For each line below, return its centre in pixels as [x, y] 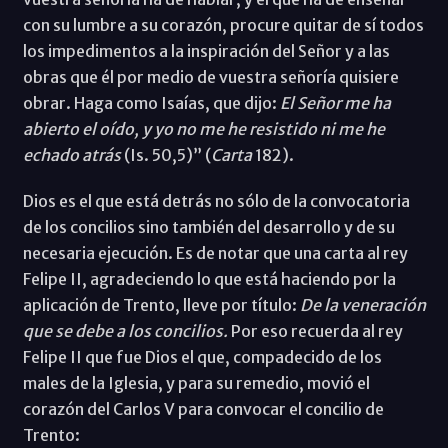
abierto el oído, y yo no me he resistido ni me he [203, 128]
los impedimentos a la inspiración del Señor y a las [206, 50]
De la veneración [362, 304]
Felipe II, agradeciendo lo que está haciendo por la [209, 278]
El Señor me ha [335, 102]
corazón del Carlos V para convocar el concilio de [203, 408]
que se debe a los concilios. [126, 330]
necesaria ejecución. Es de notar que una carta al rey [215, 252]
